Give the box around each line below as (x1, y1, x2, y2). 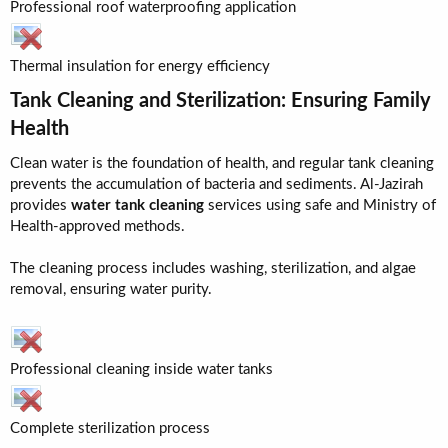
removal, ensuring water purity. (10, 282, 212, 297)
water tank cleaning (71, 198, 204, 213)
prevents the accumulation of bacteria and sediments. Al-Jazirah (10, 177, 423, 192)
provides (10, 198, 71, 213)
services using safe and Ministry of (204, 198, 436, 213)
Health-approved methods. (10, 219, 185, 234)
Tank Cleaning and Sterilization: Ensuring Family (10, 91, 431, 111)
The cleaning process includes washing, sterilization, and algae (10, 261, 416, 276)
